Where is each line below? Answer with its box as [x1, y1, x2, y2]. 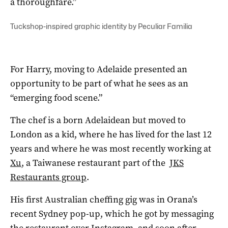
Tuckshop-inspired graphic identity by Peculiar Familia [10, 21, 192, 31]
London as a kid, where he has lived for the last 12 [10, 128, 212, 140]
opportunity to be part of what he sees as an [10, 77, 188, 90]
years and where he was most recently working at [10, 142, 211, 155]
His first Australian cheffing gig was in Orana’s [10, 193, 197, 206]
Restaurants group [10, 170, 87, 183]
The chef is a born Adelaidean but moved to [10, 113, 186, 126]
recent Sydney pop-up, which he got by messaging [10, 207, 214, 220]
